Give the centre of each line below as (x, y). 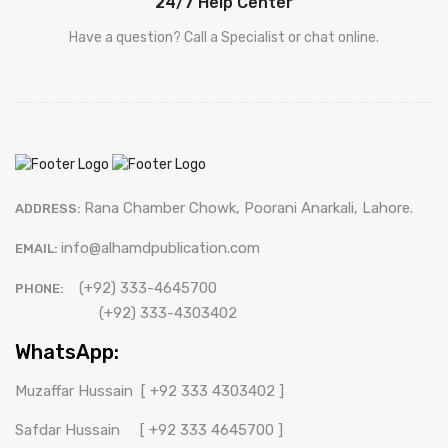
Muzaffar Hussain (76, 390)
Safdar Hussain (75, 429)
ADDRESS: (49, 208)
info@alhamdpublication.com (160, 247)
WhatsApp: (67, 351)
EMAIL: (38, 248)
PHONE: (41, 288)
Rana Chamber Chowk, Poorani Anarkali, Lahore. (248, 207)
